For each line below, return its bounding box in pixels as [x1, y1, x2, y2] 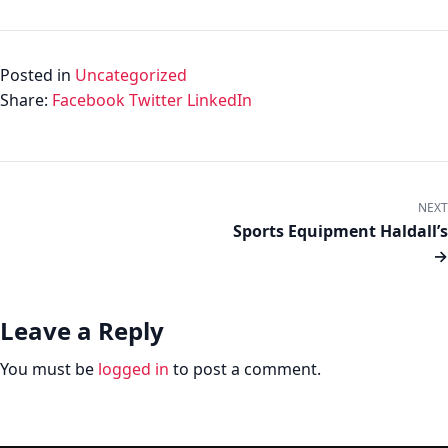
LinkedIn [187, 89, 252, 111]
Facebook [52, 89, 129, 111]
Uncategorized [75, 64, 187, 86]
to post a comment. [169, 358, 321, 380]
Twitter [129, 89, 187, 111]
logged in [98, 358, 169, 380]
